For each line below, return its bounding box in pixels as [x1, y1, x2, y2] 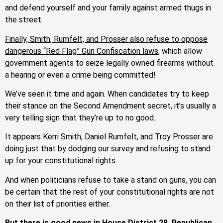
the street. [5, 15, 43, 25]
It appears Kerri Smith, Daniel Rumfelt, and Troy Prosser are [5, 132, 213, 142]
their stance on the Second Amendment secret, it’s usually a [5, 101, 216, 111]
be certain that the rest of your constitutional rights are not [5, 187, 214, 197]
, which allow [158, 46, 202, 56]
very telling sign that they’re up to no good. [5, 112, 155, 122]
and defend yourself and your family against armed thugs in [5, 3, 211, 13]
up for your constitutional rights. [5, 156, 117, 166]
